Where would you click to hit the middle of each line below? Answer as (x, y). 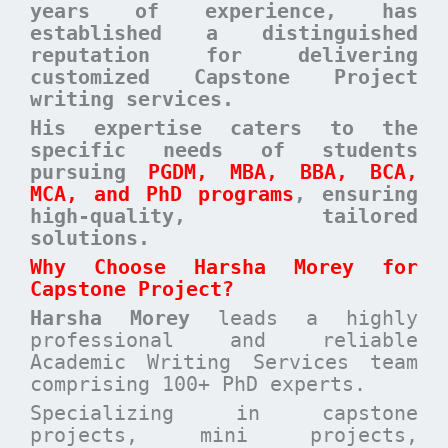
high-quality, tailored (224, 216)
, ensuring (356, 194)
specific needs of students (224, 150)
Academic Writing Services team (224, 361)
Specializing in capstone (224, 412)
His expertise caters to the (224, 128)
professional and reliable (224, 339)
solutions (84, 238)
